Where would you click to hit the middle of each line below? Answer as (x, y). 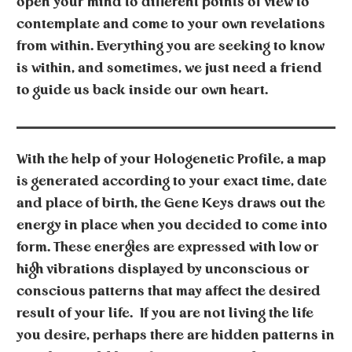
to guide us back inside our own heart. (142, 90)
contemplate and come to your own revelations (171, 24)
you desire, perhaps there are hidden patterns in (176, 335)
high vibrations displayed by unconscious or (163, 269)
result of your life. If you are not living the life (165, 313)
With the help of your (85, 159)
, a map (303, 159)
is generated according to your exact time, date (172, 181)
